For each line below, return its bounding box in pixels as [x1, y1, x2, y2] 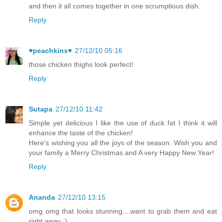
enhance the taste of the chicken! [29, 129, 133, 137]
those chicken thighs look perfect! [29, 60, 133, 69]
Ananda [29, 193, 55, 202]
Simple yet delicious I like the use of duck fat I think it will [29, 119, 217, 127]
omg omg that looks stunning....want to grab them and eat [29, 207, 217, 216]
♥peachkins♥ [29, 47, 72, 55]
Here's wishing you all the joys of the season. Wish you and [29, 139, 217, 147]
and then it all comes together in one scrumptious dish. [29, 2, 200, 10]
